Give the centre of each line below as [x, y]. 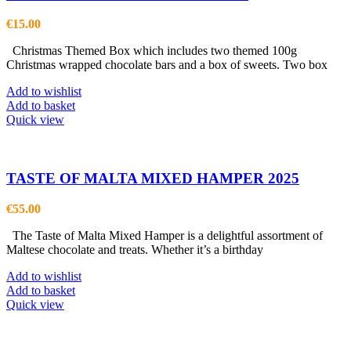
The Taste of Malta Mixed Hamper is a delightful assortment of [165, 235]
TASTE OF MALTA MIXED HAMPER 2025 [153, 178]
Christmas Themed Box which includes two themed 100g [152, 51]
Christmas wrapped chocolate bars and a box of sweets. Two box [167, 65]
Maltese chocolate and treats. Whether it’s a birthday [135, 249]
